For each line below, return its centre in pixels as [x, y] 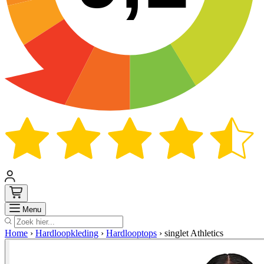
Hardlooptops [131, 233]
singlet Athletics [194, 233]
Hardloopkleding [67, 233]
